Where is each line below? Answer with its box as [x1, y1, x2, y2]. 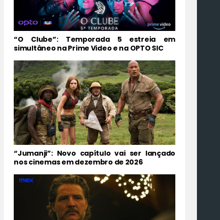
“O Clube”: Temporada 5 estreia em [14, 34, 175, 45]
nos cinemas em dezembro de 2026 [14, 157, 143, 167]
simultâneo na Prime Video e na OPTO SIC [14, 43, 164, 54]
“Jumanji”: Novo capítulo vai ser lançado [14, 148, 175, 158]
